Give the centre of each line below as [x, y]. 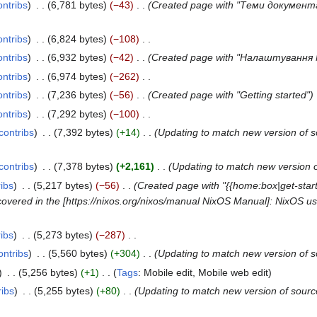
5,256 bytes [48, 272]
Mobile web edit [233, 272]
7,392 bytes [83, 132]
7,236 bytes [77, 95]
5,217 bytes [63, 185]
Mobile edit [168, 272]
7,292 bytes [77, 114]
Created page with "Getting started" [230, 95]
